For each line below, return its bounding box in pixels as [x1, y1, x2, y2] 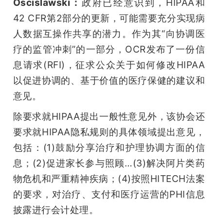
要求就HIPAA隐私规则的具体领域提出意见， [13, 126, 205, 138]
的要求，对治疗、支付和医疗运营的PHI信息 [13, 188, 205, 200]
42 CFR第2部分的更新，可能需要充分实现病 [13, 12, 205, 24]
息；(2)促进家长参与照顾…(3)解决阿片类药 [13, 157, 205, 169]
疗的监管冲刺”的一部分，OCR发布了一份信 [13, 43, 205, 55]
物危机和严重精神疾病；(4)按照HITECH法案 [13, 173, 205, 185]
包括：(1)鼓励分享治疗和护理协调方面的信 [13, 142, 205, 154]
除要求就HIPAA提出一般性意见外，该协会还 [13, 110, 205, 123]
